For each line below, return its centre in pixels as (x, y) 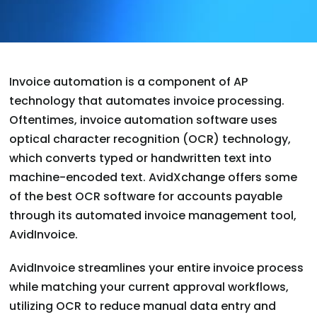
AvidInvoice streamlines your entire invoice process (157, 268)
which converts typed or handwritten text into (141, 158)
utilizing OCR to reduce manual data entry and (143, 306)
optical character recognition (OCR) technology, (150, 139)
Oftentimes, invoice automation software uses (144, 120)
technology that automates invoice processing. (147, 101)
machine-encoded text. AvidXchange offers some (154, 178)
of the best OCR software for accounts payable (146, 197)
